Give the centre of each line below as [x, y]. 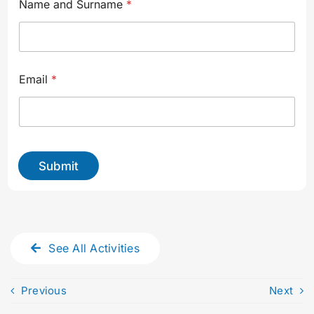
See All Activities [94, 248]
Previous [43, 291]
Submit [58, 166]
